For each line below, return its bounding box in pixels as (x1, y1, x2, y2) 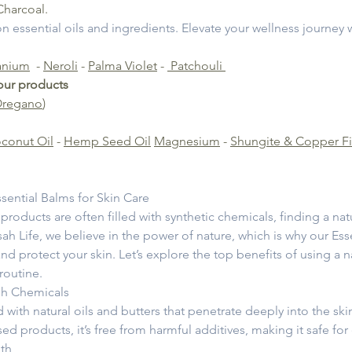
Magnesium (154, 134, 220, 149)
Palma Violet (88, 58, 157, 74)
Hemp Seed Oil (64, 134, 151, 149)
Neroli (43, 58, 78, 74)
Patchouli (167, 58, 225, 74)
